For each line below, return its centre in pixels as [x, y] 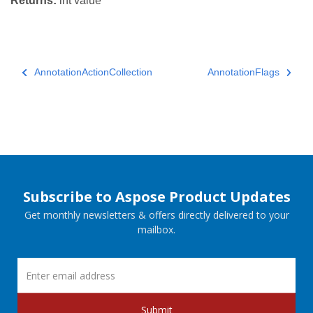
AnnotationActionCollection [93, 72]
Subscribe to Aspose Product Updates [156, 197]
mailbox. [156, 230]
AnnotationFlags [243, 72]
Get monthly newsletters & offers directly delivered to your [156, 215]
